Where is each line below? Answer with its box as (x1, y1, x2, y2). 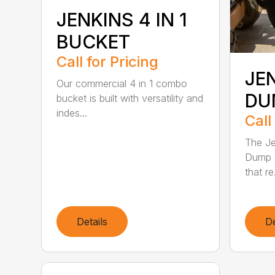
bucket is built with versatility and (56, 92, 204, 105)
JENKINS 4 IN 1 (56, 9, 188, 31)
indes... (56, 107, 88, 120)
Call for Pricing (56, 53, 159, 71)
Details (77, 215, 108, 228)
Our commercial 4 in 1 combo (56, 77, 188, 90)
